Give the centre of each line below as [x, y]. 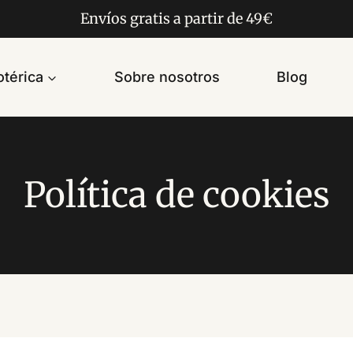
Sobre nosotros [167, 77]
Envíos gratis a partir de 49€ [176, 19]
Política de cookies [176, 195]
